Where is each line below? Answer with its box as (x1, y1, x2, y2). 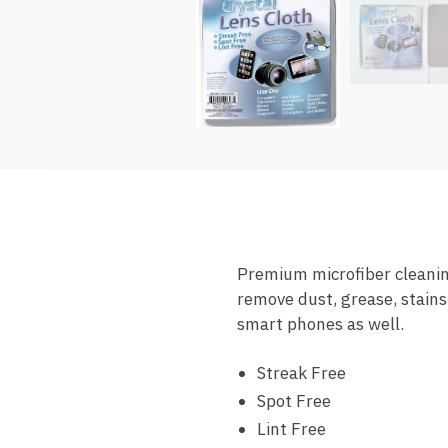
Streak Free (256, 362, 346, 385)
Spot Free (256, 390, 331, 413)
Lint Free (256, 418, 326, 441)
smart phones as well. (236, 313, 404, 336)
